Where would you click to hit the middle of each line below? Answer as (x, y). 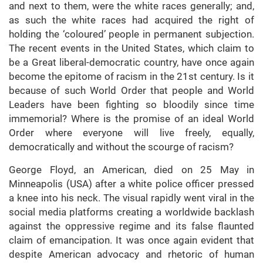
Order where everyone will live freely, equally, (131, 133)
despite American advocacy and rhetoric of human (131, 254)
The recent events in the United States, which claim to (131, 48)
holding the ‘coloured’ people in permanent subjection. (131, 34)
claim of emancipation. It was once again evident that (131, 240)
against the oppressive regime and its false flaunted (131, 226)
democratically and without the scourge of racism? (121, 147)
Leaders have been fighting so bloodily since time (131, 105)
